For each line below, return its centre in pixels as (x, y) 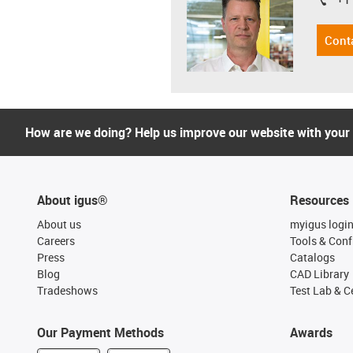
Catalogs (312, 257)
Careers (56, 241)
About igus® (72, 200)
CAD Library (319, 274)
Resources (319, 200)
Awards (311, 333)
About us (59, 224)
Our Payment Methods (100, 333)
